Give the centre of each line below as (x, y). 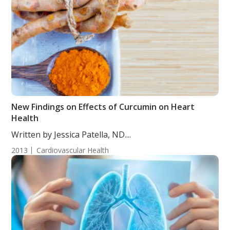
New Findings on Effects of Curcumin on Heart (103, 107)
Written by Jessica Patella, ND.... (71, 135)
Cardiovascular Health (73, 150)
